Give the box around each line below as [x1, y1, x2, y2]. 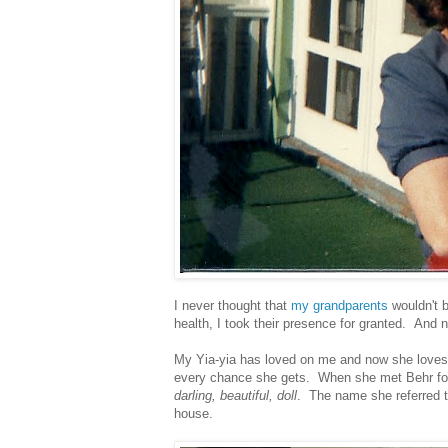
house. [174, 405, 213, 421]
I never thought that [174, 297, 291, 313]
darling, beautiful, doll [174, 387, 297, 403]
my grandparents [291, 297, 388, 313]
